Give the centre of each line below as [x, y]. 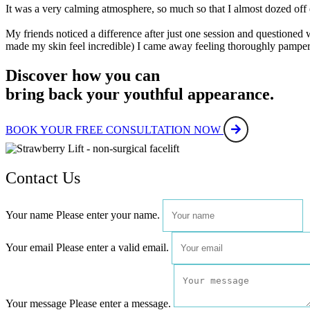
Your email [29, 248]
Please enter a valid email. [112, 248]
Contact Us [43, 177]
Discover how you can [83, 76]
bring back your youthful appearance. [140, 94]
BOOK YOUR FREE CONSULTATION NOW [113, 129]
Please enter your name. [108, 215]
